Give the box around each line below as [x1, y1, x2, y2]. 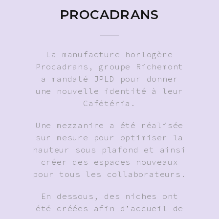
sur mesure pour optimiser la [35, 132, 184, 142]
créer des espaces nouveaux [41, 156, 178, 167]
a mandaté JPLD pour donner [41, 73, 178, 84]
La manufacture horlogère [46, 49, 173, 59]
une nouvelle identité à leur [35, 86, 184, 96]
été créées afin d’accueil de [35, 203, 184, 213]
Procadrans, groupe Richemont [35, 61, 184, 71]
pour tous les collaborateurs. [33, 169, 186, 179]
